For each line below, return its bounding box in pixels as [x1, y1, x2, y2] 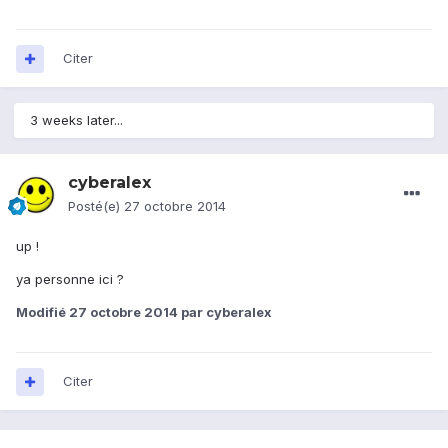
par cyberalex [178, 304, 272, 321]
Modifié [16, 304, 69, 321]
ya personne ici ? [16, 271, 124, 288]
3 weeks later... [30, 112, 123, 129]
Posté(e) [68, 198, 124, 215]
